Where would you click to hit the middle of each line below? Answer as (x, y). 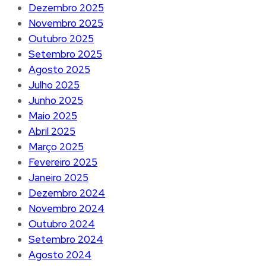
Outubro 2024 (62, 224)
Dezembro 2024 (67, 193)
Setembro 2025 (65, 54)
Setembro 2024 (66, 239)
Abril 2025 (52, 131)
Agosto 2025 (59, 69)
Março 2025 (56, 146)
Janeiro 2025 (58, 177)
